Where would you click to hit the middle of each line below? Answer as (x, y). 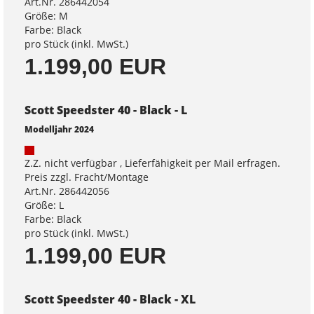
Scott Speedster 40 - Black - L (106, 110)
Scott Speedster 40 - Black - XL (110, 299)
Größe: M (46, 16)
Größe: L (44, 205)
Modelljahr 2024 (59, 129)
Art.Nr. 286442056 (67, 191)
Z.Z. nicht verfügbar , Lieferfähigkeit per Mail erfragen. (152, 163)
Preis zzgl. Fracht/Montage (87, 177)
